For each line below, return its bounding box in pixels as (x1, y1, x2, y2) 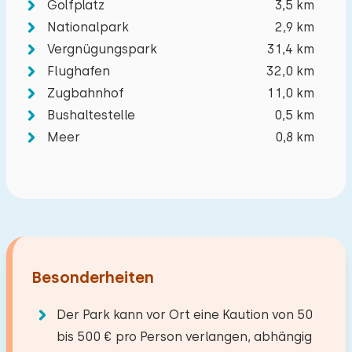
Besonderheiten (31, 268, 154, 287)
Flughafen (47, 64, 110, 79)
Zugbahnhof (47, 86, 124, 101)
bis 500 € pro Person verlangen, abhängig (57, 329, 312, 344)
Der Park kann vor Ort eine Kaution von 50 (57, 307, 313, 322)
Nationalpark (47, 20, 129, 35)
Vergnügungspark (47, 42, 157, 57)
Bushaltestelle (47, 108, 135, 123)
